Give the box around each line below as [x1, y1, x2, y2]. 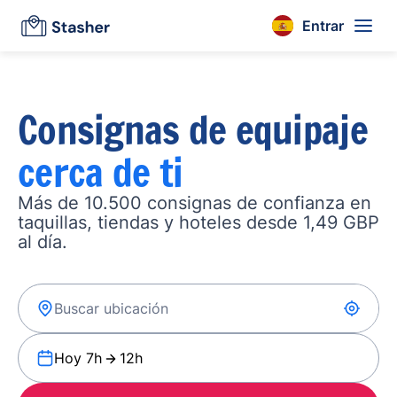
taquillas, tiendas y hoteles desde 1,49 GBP [18, 212, 379, 233]
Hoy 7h [54, 349, 102, 367]
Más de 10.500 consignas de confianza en [18, 192, 371, 214]
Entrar [302, 16, 344, 35]
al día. [18, 231, 67, 253]
